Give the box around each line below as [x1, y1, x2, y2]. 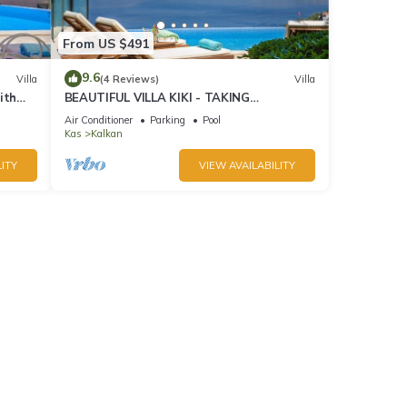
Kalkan [90, 127, 123, 141]
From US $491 [62, 35, 149, 52]
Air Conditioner [64, 114, 133, 127]
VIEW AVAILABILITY [199, 159, 295, 173]
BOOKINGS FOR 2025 [64, 106, 185, 122]
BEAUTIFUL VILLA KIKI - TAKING [64, 90, 250, 105]
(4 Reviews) [99, 72, 159, 85]
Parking [149, 114, 185, 127]
